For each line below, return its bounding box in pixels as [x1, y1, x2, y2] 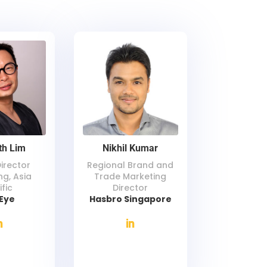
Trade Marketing [94, 170, 167, 182]
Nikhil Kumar [103, 142, 159, 154]
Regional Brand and [87, 159, 174, 171]
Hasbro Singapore [89, 193, 172, 205]
